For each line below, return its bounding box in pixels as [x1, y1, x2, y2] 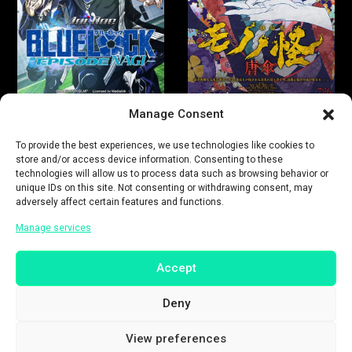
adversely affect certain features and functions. [16, 196, 224, 207]
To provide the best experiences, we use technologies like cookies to [16, 139, 314, 151]
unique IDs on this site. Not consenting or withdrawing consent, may [16, 181, 313, 193]
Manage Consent [128, 106, 224, 121]
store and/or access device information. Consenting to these [16, 153, 283, 165]
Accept [156, 261, 196, 275]
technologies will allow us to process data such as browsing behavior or [16, 167, 328, 179]
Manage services [16, 222, 91, 233]
